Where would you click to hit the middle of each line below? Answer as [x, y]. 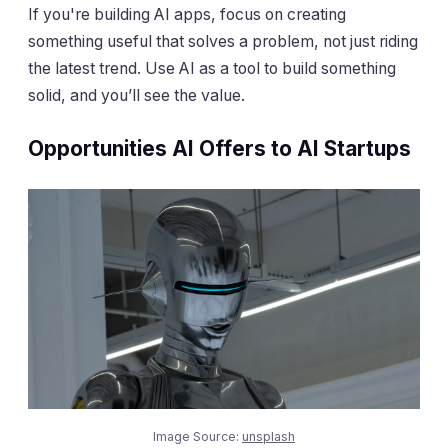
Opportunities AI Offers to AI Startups [219, 149]
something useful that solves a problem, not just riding [223, 41]
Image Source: [197, 437]
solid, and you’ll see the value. [136, 95]
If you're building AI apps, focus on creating [187, 14]
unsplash [268, 437]
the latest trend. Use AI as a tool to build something [212, 68]
